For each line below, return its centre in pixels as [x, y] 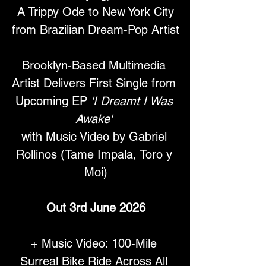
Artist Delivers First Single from [96, 83]
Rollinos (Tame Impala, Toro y [96, 155]
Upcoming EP [53, 101]
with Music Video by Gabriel [96, 137]
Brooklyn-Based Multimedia [96, 66]
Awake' [94, 119]
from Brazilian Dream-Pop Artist [96, 30]
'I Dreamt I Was [133, 101]
